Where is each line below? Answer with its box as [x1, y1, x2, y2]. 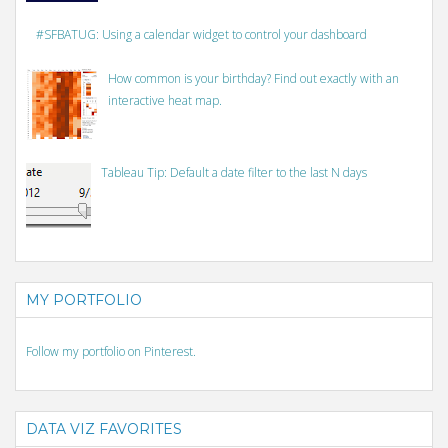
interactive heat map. [107, 92, 222, 110]
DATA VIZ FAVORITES [26, 420, 182, 439]
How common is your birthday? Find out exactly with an [107, 70, 399, 88]
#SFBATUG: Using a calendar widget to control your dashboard [35, 26, 367, 44]
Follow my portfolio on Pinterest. [26, 343, 196, 361]
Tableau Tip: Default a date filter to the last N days [100, 163, 367, 181]
